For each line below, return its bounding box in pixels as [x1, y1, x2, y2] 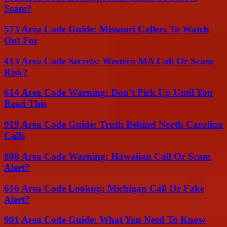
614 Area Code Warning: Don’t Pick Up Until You [4, 87, 213, 98]
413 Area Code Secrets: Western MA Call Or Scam [4, 55, 213, 66]
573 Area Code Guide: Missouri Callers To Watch [4, 24, 209, 35]
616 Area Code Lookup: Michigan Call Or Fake [4, 182, 204, 194]
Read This [4, 98, 47, 109]
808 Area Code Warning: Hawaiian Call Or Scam [4, 150, 211, 162]
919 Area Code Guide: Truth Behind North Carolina [4, 119, 223, 130]
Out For [4, 35, 38, 46]
